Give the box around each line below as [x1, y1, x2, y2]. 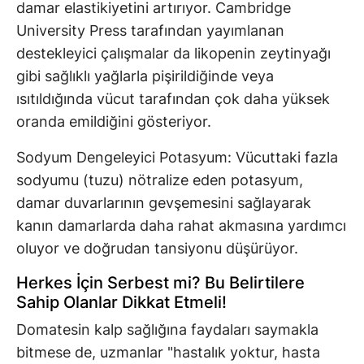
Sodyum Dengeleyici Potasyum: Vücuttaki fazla [16, 149, 338, 167]
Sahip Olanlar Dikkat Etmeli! [16, 292, 227, 313]
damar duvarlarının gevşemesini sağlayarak [16, 194, 311, 212]
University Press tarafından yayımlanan [16, 22, 284, 40]
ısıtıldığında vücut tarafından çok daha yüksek [16, 90, 330, 108]
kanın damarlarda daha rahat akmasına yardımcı [16, 217, 346, 235]
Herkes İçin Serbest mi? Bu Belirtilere [16, 273, 305, 293]
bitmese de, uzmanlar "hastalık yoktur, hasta [16, 344, 320, 362]
